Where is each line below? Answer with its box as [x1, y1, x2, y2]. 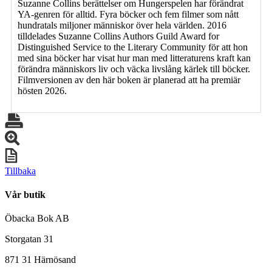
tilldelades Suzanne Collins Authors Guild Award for [18, 30, 219, 41]
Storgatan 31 [5, 234, 53, 245]
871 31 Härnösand [5, 254, 76, 265]
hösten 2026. [18, 85, 67, 96]
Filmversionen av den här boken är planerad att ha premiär [18, 74, 240, 85]
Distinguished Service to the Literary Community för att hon [18, 41, 248, 52]
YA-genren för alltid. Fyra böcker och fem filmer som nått [18, 8, 239, 19]
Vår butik [5, 189, 46, 200]
